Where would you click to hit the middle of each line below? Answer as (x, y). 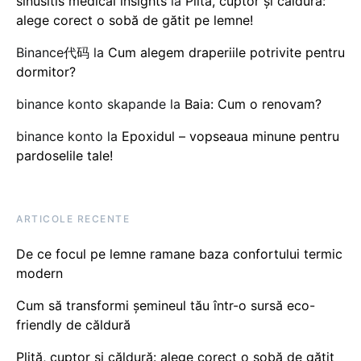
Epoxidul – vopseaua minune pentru (230, 136)
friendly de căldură (73, 325)
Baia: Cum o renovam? (253, 104)
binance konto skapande (91, 104)
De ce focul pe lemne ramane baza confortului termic (179, 254)
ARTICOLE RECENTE (73, 219)
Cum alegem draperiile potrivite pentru (226, 52)
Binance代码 (53, 52)
